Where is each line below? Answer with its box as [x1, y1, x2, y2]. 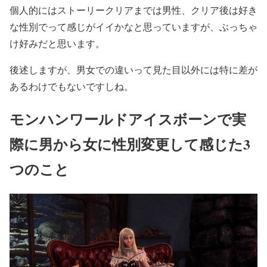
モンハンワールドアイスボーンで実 [10, 108, 246, 129]
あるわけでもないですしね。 [10, 79, 133, 92]
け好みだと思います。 [10, 36, 105, 49]
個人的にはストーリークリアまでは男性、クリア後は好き [10, 3, 257, 16]
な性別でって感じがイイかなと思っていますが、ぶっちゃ [10, 20, 257, 33]
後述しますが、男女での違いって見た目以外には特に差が [10, 63, 257, 76]
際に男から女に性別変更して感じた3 [10, 133, 250, 154]
